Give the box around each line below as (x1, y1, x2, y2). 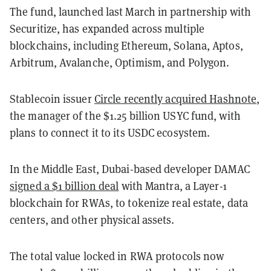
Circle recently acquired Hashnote (94, 91, 257, 106)
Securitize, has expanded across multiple (10, 21, 205, 36)
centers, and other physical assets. (10, 212, 175, 227)
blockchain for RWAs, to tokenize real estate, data (10, 195, 249, 210)
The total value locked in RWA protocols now (10, 248, 224, 263)
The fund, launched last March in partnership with (10, 4, 251, 19)
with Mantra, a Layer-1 (119, 178, 227, 193)
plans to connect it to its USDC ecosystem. (10, 125, 213, 140)
